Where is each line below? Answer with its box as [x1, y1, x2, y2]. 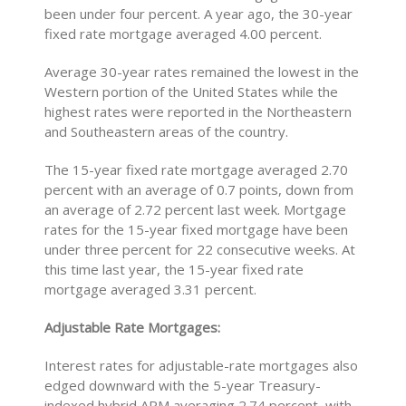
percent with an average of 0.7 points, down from [44, 180, 354, 198]
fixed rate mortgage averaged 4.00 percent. [44, 24, 323, 43]
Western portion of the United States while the [44, 82, 339, 101]
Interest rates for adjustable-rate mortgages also [44, 356, 359, 374]
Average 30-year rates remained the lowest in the [44, 63, 360, 81]
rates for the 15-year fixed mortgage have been [44, 220, 349, 238]
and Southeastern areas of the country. [44, 122, 289, 140]
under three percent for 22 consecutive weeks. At [44, 240, 356, 258]
